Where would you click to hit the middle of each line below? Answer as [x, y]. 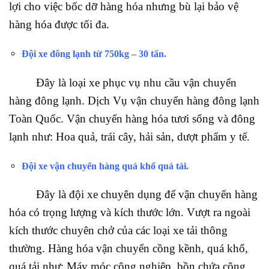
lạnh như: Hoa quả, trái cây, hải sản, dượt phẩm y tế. [129, 136]
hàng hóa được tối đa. [59, 25]
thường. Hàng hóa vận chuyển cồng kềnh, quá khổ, [128, 249]
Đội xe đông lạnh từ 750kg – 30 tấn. [94, 54]
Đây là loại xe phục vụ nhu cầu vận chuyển [123, 82]
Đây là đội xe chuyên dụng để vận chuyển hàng [133, 195]
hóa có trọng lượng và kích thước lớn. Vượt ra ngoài [130, 213]
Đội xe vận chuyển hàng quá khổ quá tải [104, 166]
